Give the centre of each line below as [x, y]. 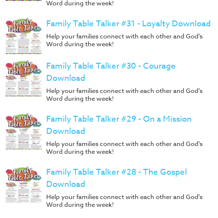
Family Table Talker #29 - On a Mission [119, 119]
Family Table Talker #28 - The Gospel [117, 172]
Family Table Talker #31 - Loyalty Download [128, 23]
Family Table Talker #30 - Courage [111, 66]
